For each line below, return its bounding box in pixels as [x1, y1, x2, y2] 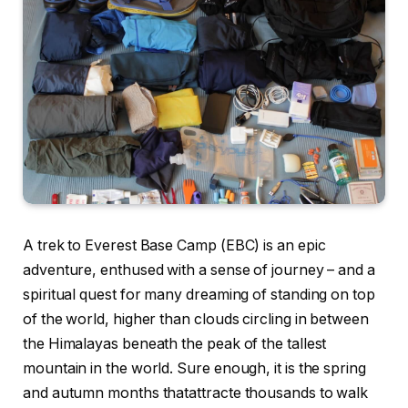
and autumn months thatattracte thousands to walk [23, 384, 369, 403]
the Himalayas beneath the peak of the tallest [23, 335, 327, 353]
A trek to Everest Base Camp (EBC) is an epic [23, 237, 326, 255]
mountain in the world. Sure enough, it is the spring [23, 360, 366, 378]
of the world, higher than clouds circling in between [23, 311, 369, 329]
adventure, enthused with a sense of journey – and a [23, 261, 375, 280]
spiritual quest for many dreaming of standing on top [23, 286, 375, 304]
